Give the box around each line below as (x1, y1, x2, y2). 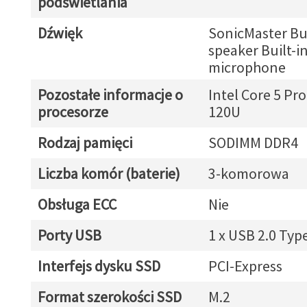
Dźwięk (37, 23, 82, 42)
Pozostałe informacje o (37, 85, 183, 104)
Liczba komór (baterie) (37, 164, 180, 183)
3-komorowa (208, 164, 289, 183)
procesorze (37, 102, 108, 121)
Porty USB (37, 225, 101, 245)
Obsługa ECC (37, 195, 116, 214)
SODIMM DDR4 (208, 133, 298, 152)
